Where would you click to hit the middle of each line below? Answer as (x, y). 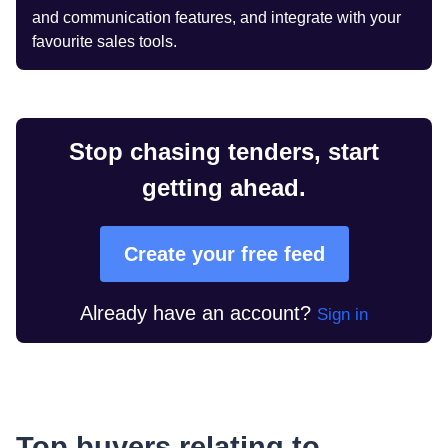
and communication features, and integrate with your (216, 17)
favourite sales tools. (104, 41)
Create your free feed (224, 253)
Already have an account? (195, 312)
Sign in (342, 314)
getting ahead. (224, 187)
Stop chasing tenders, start (224, 151)
